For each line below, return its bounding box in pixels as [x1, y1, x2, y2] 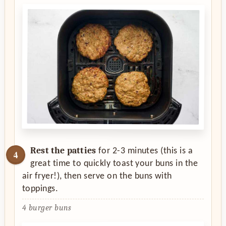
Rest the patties [30, 145, 96, 156]
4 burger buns [22, 203, 72, 213]
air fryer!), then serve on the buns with [22, 172, 172, 182]
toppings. [22, 184, 59, 194]
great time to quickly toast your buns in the [30, 159, 198, 169]
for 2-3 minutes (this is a [96, 146, 193, 156]
